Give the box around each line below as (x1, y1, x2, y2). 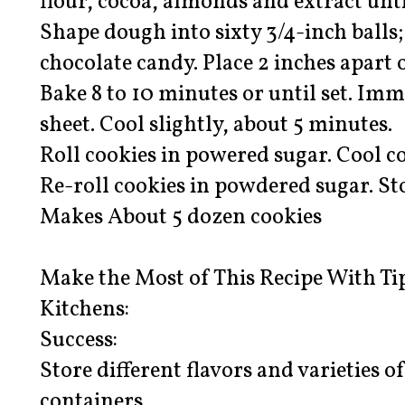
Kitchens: (40, 295, 129, 326)
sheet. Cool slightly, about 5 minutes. (40, 110, 392, 142)
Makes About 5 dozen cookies (40, 202, 322, 234)
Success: (40, 325, 118, 357)
